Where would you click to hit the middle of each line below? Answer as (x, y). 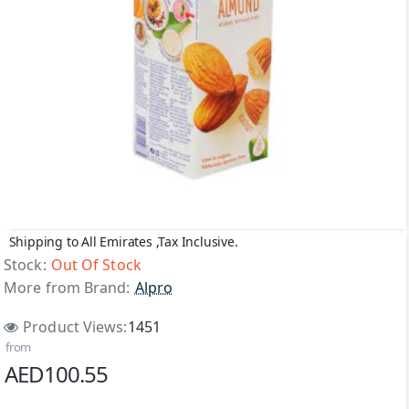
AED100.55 (56, 374)
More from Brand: (67, 288)
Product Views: (75, 326)
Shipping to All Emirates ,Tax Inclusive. (123, 241)
